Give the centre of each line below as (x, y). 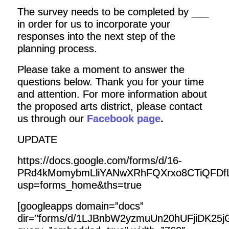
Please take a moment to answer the (101, 70)
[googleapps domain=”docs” (80, 206)
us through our (52, 119)
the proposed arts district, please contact (110, 106)
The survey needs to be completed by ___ (113, 12)
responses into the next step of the (96, 36)
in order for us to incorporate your (94, 24)
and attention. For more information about (112, 94)
